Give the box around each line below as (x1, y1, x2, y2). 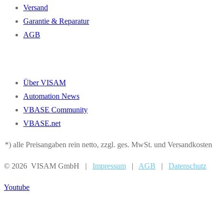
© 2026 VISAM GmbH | (4, 161, 93, 170)
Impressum (93, 161, 126, 170)
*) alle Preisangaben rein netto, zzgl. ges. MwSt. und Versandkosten (5, 140, 212, 149)
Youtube (4, 183, 30, 191)
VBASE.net (23, 119, 61, 127)
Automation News (23, 92, 79, 100)
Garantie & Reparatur (23, 17, 89, 26)
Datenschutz (169, 161, 206, 170)
